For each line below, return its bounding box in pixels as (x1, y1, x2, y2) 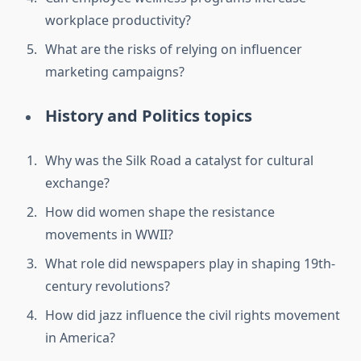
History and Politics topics (45, 105, 252, 127)
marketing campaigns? (45, 63, 185, 81)
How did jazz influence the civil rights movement (45, 306, 340, 325)
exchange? (45, 174, 110, 193)
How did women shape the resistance (45, 203, 275, 222)
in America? (45, 329, 115, 347)
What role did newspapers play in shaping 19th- (45, 255, 335, 273)
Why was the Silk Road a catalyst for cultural (45, 151, 313, 170)
